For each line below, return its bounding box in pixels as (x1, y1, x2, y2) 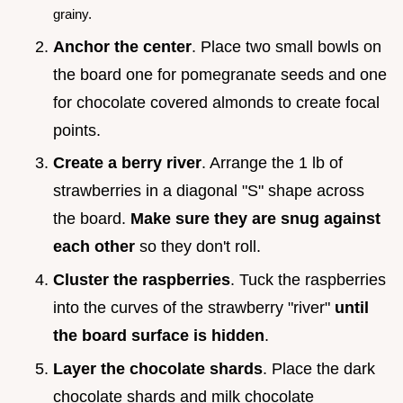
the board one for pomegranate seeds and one (53, 65, 387, 84)
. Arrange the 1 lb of (201, 154, 343, 173)
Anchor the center (53, 37, 192, 56)
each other (53, 237, 135, 256)
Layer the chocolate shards (53, 359, 263, 378)
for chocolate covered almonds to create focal (53, 93, 380, 112)
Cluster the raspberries (53, 271, 230, 290)
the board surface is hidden (53, 327, 264, 345)
